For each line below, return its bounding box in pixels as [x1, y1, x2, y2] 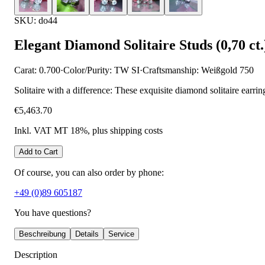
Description [14, 250, 57, 260]
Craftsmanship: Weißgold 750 [143, 65, 254, 76]
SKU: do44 [14, 15, 57, 25]
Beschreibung [19, 230, 66, 239]
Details [75, 230, 99, 239]
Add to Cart [19, 147, 58, 157]
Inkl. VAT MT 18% [14, 125, 88, 136]
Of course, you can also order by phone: [14, 167, 164, 178]
